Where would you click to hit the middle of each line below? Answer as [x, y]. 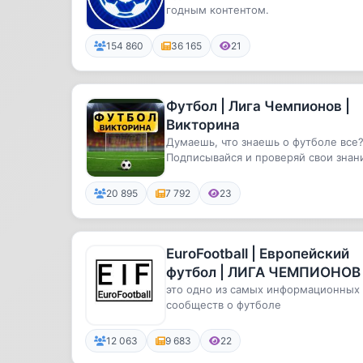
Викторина [203, 125]
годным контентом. [218, 10]
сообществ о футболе [224, 305]
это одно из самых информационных [263, 289]
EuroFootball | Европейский [258, 254]
